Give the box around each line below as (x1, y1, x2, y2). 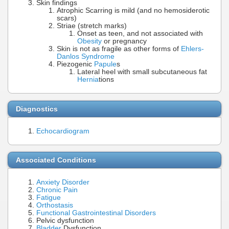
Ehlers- (181, 44, 204, 53)
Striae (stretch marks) (57, 21, 127, 30)
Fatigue (36, 194, 61, 202)
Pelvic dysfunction (36, 217, 94, 225)
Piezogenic (57, 60, 94, 68)
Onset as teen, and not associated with (77, 29, 203, 37)
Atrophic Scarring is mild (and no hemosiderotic (57, 6, 210, 14)
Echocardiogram (36, 127, 89, 135)
